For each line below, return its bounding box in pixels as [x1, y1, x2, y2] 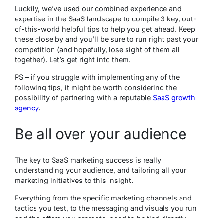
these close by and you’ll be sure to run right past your [15, 35, 198, 43]
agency [15, 104, 38, 112]
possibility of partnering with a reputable [15, 93, 153, 102]
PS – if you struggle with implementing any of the [15, 73, 180, 81]
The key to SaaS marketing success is [15, 155, 141, 164]
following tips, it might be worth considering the [15, 83, 177, 91]
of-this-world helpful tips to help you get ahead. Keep [15, 25, 195, 33]
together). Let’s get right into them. [15, 55, 131, 64]
